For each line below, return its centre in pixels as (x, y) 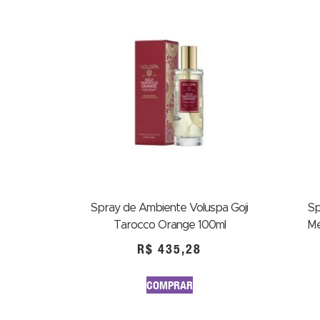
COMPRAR (169, 285)
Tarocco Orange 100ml (169, 225)
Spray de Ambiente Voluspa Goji (169, 208)
